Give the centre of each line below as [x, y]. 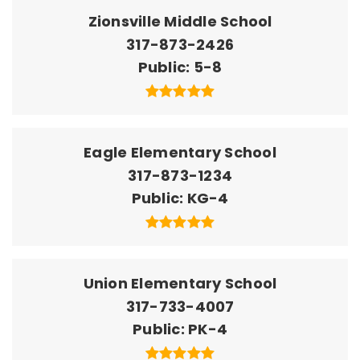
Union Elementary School [180, 284]
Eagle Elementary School [180, 153]
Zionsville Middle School [180, 22]
